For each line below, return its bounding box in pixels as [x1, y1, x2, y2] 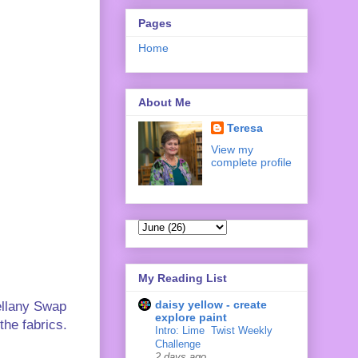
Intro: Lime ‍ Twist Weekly [155, 324, 272, 336]
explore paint [155, 310, 227, 324]
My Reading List [138, 271, 227, 284]
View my [210, 143, 253, 157]
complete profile [210, 156, 292, 169]
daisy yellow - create [155, 297, 267, 311]
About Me [138, 96, 191, 109]
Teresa [226, 121, 263, 135]
